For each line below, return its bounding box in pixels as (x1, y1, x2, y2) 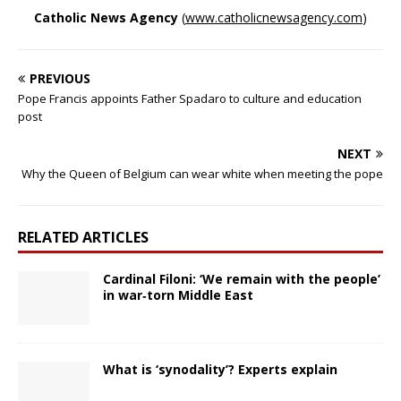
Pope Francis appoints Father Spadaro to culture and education (18, 90, 362, 107)
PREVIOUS (30, 69, 90, 87)
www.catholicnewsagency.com (185, 8, 363, 26)
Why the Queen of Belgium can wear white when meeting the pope (21, 165, 383, 182)
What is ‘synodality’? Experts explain (103, 360, 337, 378)
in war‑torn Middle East (103, 286, 260, 303)
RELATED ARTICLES (18, 226, 149, 247)
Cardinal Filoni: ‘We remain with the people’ (103, 269, 380, 287)
